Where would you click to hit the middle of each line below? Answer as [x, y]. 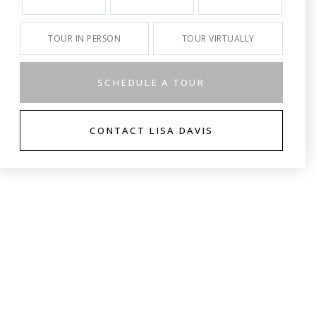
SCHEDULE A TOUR [151, 83]
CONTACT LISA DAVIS [151, 130]
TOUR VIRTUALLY [218, 38]
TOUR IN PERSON [85, 38]
